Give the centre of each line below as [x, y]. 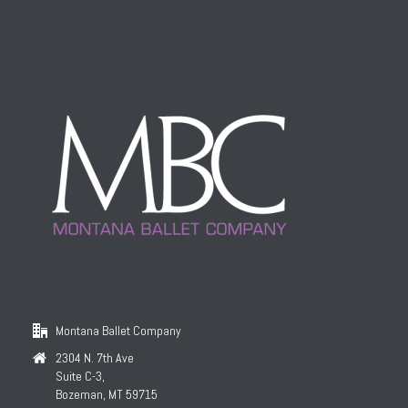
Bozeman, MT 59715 [106, 394]
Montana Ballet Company [118, 331]
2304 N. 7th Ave [94, 358]
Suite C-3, [80, 376]
